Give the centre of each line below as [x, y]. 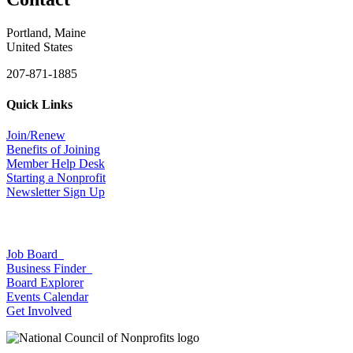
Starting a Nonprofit [56, 178]
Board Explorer [45, 282]
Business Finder [49, 268]
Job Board [35, 254]
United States [39, 46]
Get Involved [39, 310]
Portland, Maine [46, 32]
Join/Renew [36, 136]
